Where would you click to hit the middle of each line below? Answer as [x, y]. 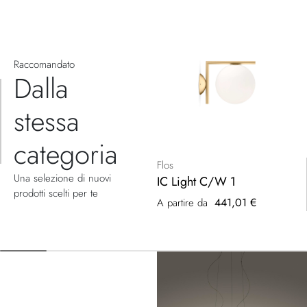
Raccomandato [44, 64]
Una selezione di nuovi [62, 178]
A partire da [182, 202]
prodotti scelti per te [56, 193]
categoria [66, 154]
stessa [47, 121]
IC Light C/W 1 [196, 181]
